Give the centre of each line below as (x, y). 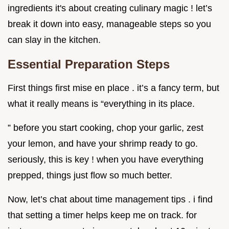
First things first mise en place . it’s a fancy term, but (113, 88)
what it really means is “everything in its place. (101, 104)
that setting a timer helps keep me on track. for (102, 215)
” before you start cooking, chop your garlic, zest (106, 128)
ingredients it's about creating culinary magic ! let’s (110, 8)
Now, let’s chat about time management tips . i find (110, 199)
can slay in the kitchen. (54, 40)
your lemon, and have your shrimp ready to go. (103, 143)
